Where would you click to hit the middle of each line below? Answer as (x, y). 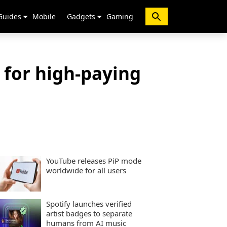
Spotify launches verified (89, 204)
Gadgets (81, 16)
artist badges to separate (89, 213)
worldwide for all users (86, 170)
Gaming (120, 16)
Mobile (44, 16)
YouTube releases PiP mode (94, 161)
